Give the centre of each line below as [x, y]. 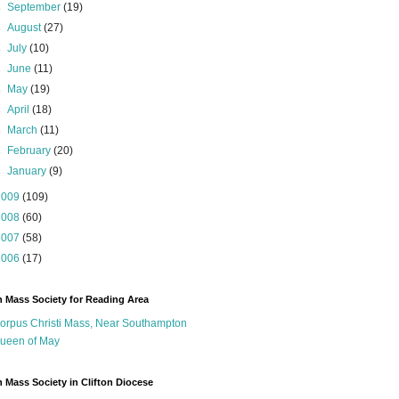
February [31, 151]
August [26, 28]
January [28, 171]
